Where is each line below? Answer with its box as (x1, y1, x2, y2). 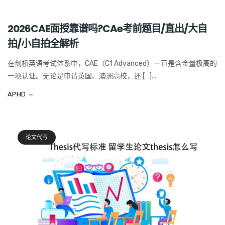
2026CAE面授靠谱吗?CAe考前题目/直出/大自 (8, 21, 207, 36)
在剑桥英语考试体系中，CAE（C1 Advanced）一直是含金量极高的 (8, 59, 217, 68)
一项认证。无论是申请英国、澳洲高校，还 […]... (8, 71, 156, 80)
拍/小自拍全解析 (8, 36, 78, 51)
